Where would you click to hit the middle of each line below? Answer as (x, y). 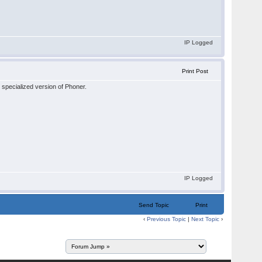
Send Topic (154, 205)
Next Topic (206, 219)
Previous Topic (167, 219)
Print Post (195, 71)
